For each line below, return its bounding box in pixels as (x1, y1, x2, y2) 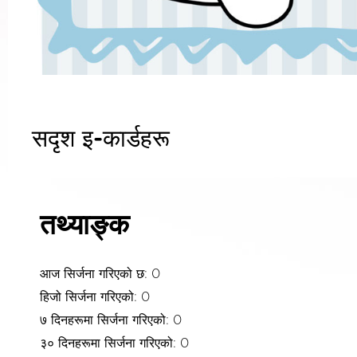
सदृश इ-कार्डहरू (32, 127, 170, 151)
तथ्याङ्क (40, 211, 129, 240)
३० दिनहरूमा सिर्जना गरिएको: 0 (40, 336, 189, 350)
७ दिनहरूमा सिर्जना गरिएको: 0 (40, 313, 182, 327)
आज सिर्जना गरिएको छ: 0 (40, 267, 160, 280)
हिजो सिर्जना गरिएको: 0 (40, 290, 150, 304)
